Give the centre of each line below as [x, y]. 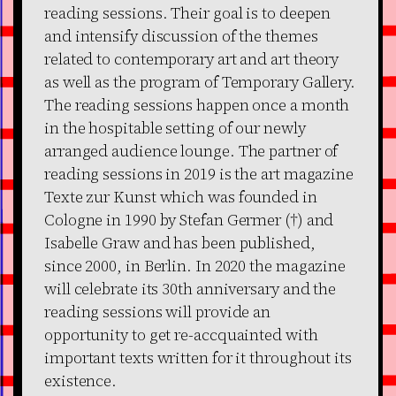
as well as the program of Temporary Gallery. [200, 81]
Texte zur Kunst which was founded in [181, 196]
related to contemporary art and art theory [192, 58]
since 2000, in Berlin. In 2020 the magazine [195, 265]
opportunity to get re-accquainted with [181, 334]
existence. [81, 380]
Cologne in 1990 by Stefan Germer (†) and [189, 219]
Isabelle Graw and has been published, [180, 242]
